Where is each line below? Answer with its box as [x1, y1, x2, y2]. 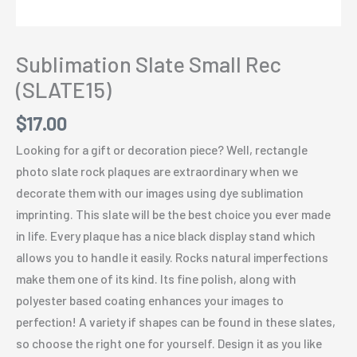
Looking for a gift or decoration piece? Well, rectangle [16, 141, 308, 157]
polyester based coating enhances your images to [16, 292, 284, 308]
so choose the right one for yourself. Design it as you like [16, 335, 322, 351]
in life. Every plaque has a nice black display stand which [16, 227, 316, 243]
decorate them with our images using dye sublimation [16, 184, 304, 200]
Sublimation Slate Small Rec [16, 51, 281, 77]
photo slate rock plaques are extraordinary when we [16, 163, 298, 178]
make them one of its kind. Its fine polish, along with [16, 270, 296, 286]
